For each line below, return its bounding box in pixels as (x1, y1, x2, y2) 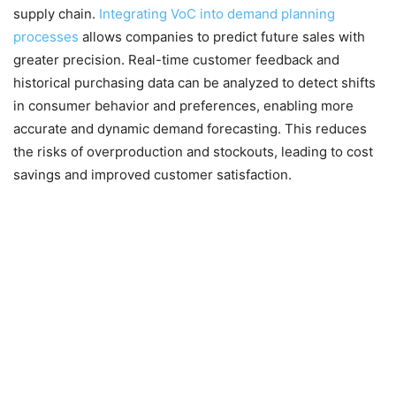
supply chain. (13, 4, 99, 22)
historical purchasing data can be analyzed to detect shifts (13, 73, 376, 91)
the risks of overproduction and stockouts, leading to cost (13, 142, 373, 160)
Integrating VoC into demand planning (99, 4, 335, 22)
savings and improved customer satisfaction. (13, 165, 292, 183)
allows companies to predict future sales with (79, 27, 365, 45)
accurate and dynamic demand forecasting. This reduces (13, 119, 367, 137)
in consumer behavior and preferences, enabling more (13, 96, 354, 114)
